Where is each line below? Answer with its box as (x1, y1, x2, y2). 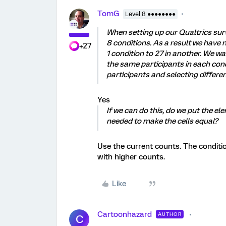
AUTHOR (158, 211, 182, 217)
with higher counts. (97, 152, 165, 161)
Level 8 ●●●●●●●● (125, 11, 176, 18)
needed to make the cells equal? (106, 117, 218, 126)
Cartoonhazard (97, 210, 152, 219)
